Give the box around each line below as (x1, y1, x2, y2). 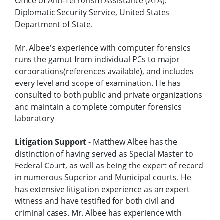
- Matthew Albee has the (86, 137, 177, 148)
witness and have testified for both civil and (15, 195, 175, 207)
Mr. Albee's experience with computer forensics (15, 42, 191, 54)
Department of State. (15, 19, 93, 30)
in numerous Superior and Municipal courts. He (15, 172, 191, 183)
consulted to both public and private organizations (15, 89, 202, 101)
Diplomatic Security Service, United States (15, 7, 169, 18)
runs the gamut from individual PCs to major (15, 54, 180, 65)
